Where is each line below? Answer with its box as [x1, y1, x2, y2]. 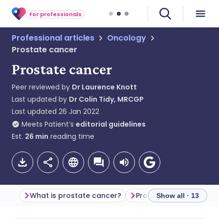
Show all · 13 [156, 192, 199, 199]
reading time [48, 131, 94, 141]
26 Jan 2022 [59, 107, 99, 116]
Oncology [107, 32, 146, 44]
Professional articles [12, 32, 94, 44]
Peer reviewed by [12, 82, 72, 92]
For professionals [29, 10, 82, 18]
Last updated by [12, 94, 69, 104]
